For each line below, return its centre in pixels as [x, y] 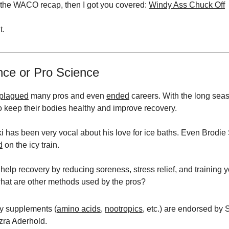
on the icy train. [31, 145]
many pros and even [67, 96]
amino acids [79, 209]
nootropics [124, 209]
